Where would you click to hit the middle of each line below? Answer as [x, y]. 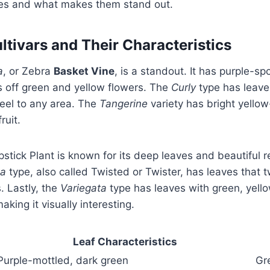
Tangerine [124, 103]
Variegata [83, 188]
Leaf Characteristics [125, 241]
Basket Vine [84, 71]
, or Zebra [28, 71]
